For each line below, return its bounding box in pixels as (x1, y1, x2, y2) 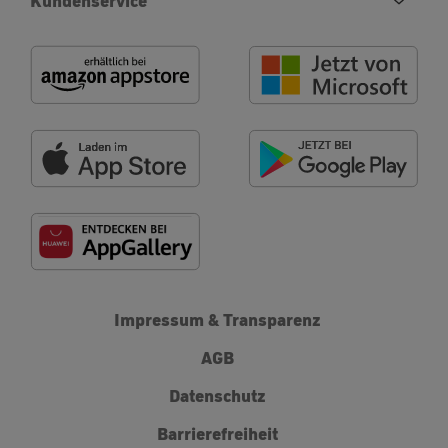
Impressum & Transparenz (113, 308, 321, 330)
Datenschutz (168, 384, 266, 406)
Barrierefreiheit (156, 422, 278, 444)
